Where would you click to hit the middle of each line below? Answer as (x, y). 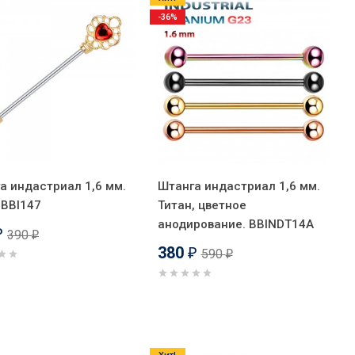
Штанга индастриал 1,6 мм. (239, 186)
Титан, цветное (202, 205)
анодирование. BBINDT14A (235, 224)
